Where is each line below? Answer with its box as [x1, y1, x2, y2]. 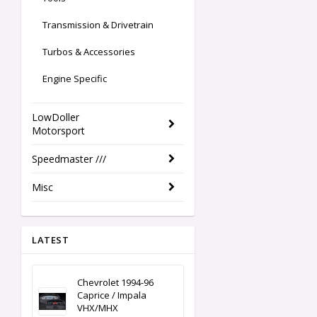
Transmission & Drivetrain [42, 18, 154, 32]
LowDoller [32, 110, 79, 125]
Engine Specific [42, 72, 107, 86]
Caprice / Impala [77, 289, 146, 302]
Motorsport [32, 124, 85, 138]
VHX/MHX [77, 301, 118, 315]
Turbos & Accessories [42, 45, 135, 59]
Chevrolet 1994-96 [77, 276, 154, 289]
